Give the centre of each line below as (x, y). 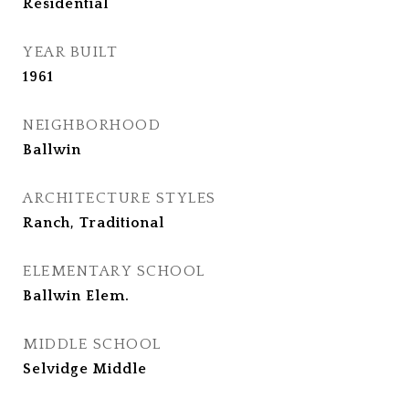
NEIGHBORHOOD (92, 125)
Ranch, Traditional (94, 223)
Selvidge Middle (85, 369)
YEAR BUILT (70, 52)
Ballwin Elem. (76, 296)
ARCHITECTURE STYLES (120, 198)
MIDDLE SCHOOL (92, 344)
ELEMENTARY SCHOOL (114, 271)
